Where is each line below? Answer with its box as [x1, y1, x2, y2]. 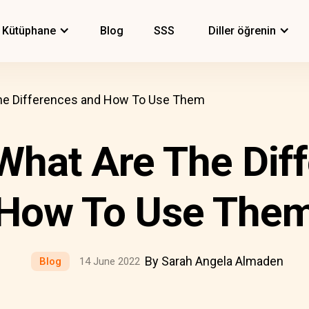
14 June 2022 [79, 255, 140, 268]
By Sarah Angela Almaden [144, 254, 283, 268]
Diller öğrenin [208, 24, 276, 37]
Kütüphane [2, 24, 56, 37]
